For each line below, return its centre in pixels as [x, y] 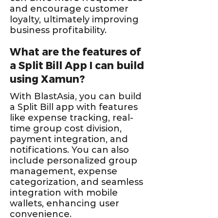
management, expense [64, 171]
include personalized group [73, 161]
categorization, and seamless [76, 182]
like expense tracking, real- [72, 118]
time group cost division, [66, 128]
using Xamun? [47, 79]
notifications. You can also [69, 150]
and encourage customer [69, 9]
